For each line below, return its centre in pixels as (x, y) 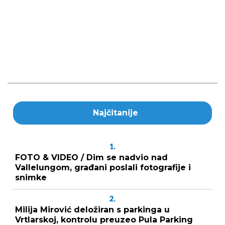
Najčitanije (116, 113)
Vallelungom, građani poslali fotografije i (103, 167)
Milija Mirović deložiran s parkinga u (92, 209)
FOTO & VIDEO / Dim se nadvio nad (91, 157)
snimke (31, 177)
